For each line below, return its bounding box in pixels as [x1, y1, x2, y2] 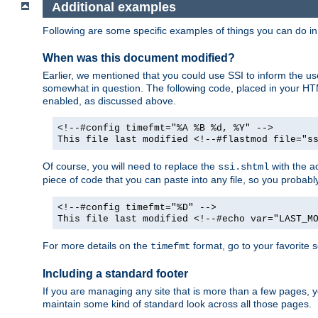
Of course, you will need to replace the [43, 160, 218, 172]
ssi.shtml [218, 161, 269, 173]
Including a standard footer [43, 267, 188, 280]
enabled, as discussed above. [43, 95, 176, 107]
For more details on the [43, 240, 150, 252]
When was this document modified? [43, 51, 235, 64]
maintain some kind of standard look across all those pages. [43, 298, 312, 310]
